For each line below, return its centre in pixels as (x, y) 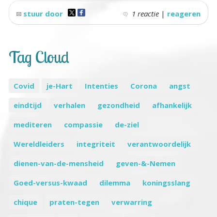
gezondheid (118, 105)
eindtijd (27, 105)
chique (25, 202)
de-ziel (127, 124)
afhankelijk (172, 105)
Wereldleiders (39, 144)
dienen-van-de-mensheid (58, 163)
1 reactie (145, 13)
